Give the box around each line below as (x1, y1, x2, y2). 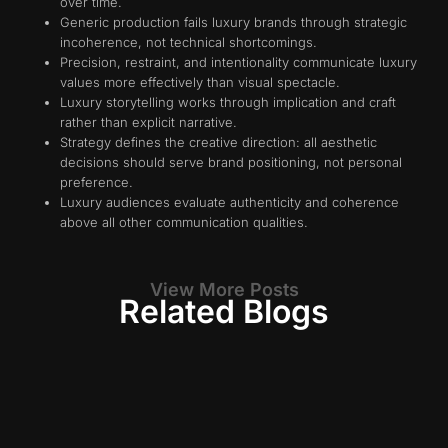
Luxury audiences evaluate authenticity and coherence (60, 194, 399, 211)
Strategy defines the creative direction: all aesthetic (60, 134, 377, 151)
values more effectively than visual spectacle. (60, 74, 340, 91)
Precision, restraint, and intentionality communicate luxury (60, 54, 417, 71)
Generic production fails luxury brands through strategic (60, 14, 407, 31)
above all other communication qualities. (60, 214, 308, 231)
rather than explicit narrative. (60, 114, 237, 131)
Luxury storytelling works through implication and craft (60, 94, 396, 111)
